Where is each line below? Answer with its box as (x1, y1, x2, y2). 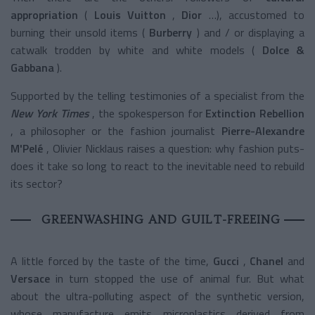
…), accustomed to (208, 6, 304, 23)
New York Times (11, 104, 89, 122)
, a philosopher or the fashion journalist (11, 122, 216, 139)
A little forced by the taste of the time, (11, 252, 209, 269)
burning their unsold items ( (11, 23, 146, 41)
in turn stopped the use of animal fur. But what (55, 269, 305, 287)
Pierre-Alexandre (221, 122, 305, 139)
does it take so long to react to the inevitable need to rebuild (11, 157, 304, 174)
